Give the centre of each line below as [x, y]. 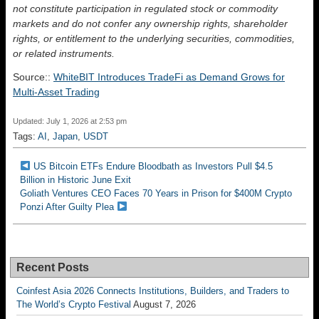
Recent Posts [53, 267]
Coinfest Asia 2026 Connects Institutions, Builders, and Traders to [153, 291]
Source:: [33, 77]
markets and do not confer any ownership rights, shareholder [150, 23]
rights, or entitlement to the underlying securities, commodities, [154, 38]
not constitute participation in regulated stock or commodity [145, 8]
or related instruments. [64, 53]
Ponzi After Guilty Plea [67, 206]
